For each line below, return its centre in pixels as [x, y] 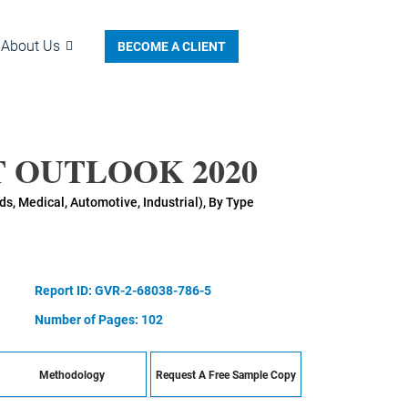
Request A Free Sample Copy [226, 375]
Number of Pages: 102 [98, 320]
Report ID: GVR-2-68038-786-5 [122, 291]
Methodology [72, 375]
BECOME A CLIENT [172, 46]
